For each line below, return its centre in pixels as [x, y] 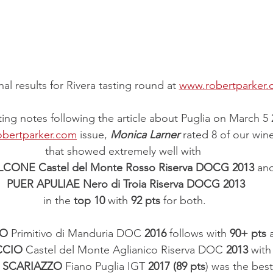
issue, [94, 135]
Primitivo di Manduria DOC [76, 234]
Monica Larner [145, 135]
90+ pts [248, 234]
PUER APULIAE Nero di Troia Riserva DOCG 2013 [126, 184]
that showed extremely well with [124, 151]
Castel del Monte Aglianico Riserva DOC [124, 250]
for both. [183, 201]
